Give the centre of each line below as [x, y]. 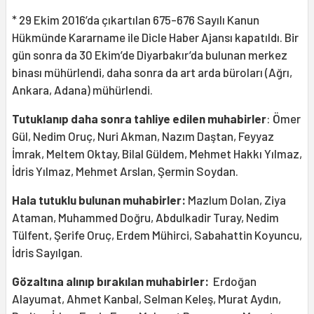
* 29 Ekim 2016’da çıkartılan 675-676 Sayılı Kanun [136, 20]
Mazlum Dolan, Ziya [237, 200]
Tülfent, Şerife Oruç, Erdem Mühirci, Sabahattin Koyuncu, [157, 235]
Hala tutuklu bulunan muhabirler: [100, 200]
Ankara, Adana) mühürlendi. [82, 90]
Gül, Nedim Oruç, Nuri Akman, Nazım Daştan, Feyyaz [143, 136]
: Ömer [284, 119]
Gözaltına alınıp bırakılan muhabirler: [112, 281]
